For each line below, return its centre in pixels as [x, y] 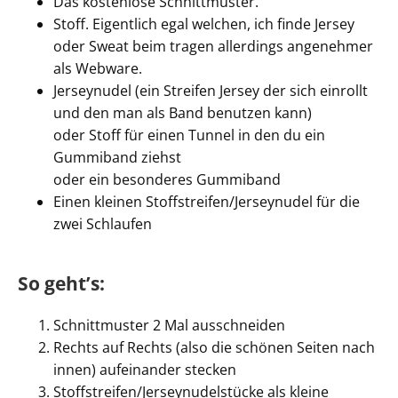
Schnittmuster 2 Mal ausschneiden [169, 325]
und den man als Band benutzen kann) [183, 113]
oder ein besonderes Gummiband [167, 179]
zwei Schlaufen [103, 224]
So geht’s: [61, 283]
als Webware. [98, 68]
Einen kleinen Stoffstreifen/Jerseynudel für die [207, 202]
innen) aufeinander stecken [145, 370]
